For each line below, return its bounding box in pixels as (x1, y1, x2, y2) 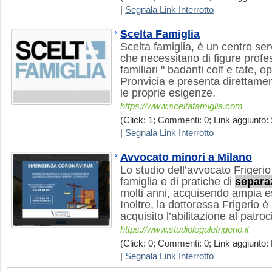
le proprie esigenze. (120, 87, 216, 99)
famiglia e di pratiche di (120, 175, 235, 188)
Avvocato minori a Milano (120, 151, 252, 163)
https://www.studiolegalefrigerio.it (120, 225, 249, 234)
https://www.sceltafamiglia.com (120, 101, 243, 111)
